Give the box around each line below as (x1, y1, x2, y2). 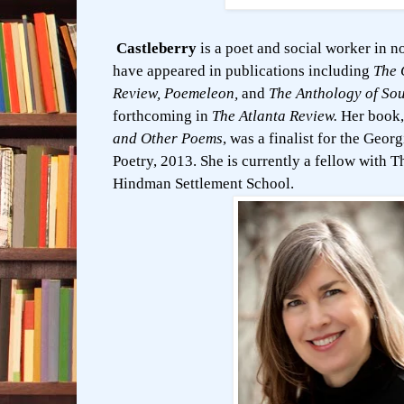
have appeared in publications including (113, 62, 373, 80)
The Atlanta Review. (208, 107, 341, 125)
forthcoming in (113, 107, 208, 125)
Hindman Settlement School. (113, 175, 294, 193)
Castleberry (116, 40, 197, 58)
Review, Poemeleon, (113, 85, 242, 103)
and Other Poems (113, 130, 223, 148)
